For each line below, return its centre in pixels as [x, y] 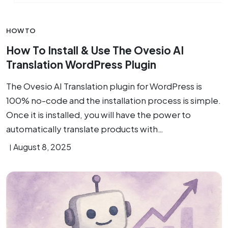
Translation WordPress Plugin [81, 64]
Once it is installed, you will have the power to [98, 115]
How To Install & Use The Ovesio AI [95, 50]
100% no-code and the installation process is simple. [113, 100]
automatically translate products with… [85, 129]
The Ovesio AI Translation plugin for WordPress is [104, 86]
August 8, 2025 [42, 147]
